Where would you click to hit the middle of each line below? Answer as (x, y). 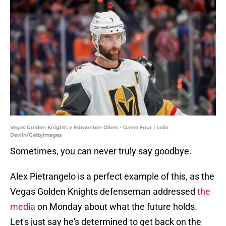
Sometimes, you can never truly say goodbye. (101, 151)
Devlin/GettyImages (36, 135)
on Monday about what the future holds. (116, 207)
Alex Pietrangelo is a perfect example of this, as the (112, 177)
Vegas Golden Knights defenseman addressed (104, 192)
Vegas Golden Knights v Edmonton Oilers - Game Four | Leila (89, 128)
